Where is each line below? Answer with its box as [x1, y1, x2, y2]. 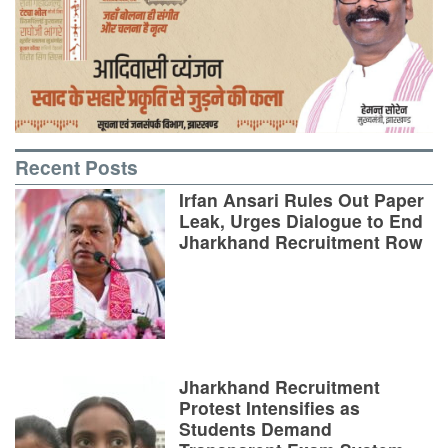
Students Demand [179, 415, 332, 441]
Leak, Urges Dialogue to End [179, 207, 423, 233]
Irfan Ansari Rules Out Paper [179, 186, 424, 212]
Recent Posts [15, 153, 138, 182]
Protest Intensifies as [179, 394, 360, 420]
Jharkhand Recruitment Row [179, 228, 423, 254]
